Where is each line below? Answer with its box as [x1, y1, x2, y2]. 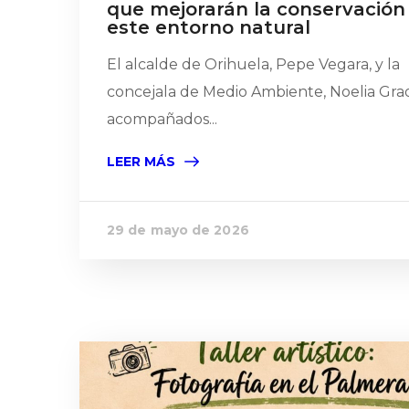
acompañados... [107, 110, 217, 128]
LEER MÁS [107, 153, 175, 170]
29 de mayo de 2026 [107, 222, 249, 238]
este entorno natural [107, 16, 310, 38]
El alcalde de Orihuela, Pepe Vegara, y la [107, 56, 400, 73]
